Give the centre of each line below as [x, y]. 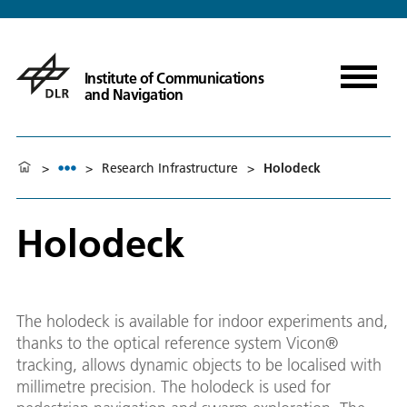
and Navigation [134, 94]
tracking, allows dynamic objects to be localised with [199, 365]
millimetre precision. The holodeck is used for [174, 387]
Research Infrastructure [170, 168]
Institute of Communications [174, 78]
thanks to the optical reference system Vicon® [177, 343]
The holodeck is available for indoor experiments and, [202, 321]
